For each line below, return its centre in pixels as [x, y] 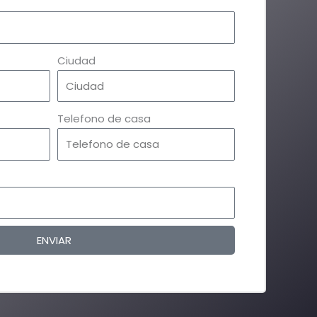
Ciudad [76, 60]
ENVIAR [54, 241]
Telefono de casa [104, 119]
